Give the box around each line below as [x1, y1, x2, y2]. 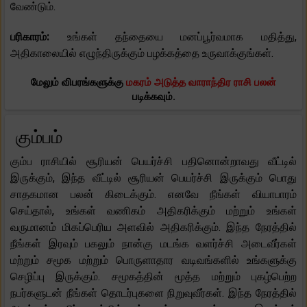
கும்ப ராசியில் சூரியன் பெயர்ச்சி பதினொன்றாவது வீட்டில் [10, 154, 297, 168]
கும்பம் [16, 126, 62, 147]
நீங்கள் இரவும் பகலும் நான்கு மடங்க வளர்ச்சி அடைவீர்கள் [10, 236, 297, 250]
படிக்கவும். [132, 90, 175, 103]
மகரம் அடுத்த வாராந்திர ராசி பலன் [126, 75, 276, 88]
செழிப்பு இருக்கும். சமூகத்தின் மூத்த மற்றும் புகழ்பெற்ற [10, 269, 297, 283]
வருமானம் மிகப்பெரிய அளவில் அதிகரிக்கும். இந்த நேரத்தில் [10, 220, 297, 234]
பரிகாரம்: [10, 29, 67, 43]
